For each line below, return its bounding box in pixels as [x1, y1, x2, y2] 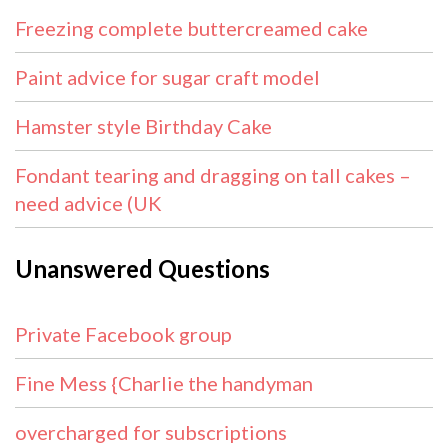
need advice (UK [15, 191, 162, 216]
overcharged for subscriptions [15, 420, 287, 445]
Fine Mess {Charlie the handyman [15, 371, 313, 396]
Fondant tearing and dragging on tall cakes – [15, 163, 411, 188]
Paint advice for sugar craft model [15, 65, 320, 90]
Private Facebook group [15, 322, 232, 347]
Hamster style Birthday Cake [15, 114, 272, 139]
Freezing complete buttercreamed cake [15, 16, 368, 41]
